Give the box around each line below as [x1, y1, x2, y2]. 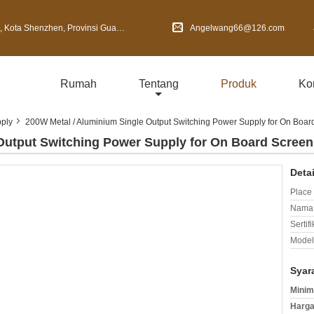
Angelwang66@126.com [190, 23, 285, 33]
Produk [221, 78, 257, 90]
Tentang [139, 78, 179, 90]
